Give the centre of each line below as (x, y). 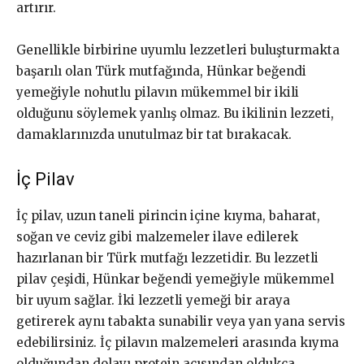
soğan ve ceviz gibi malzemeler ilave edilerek (157, 237)
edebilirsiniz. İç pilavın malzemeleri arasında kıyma (178, 343)
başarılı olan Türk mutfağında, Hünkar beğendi (161, 71)
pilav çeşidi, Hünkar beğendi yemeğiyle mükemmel (175, 279)
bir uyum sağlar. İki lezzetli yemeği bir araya (153, 301)
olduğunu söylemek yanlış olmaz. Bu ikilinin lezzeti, (175, 114)
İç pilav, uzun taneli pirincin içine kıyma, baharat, (168, 216)
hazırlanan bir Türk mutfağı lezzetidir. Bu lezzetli (167, 258)
